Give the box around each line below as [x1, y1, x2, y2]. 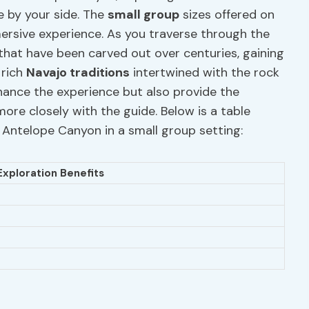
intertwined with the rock [130, 64, 279, 81]
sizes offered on [179, 6, 275, 23]
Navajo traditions [26, 64, 130, 81]
